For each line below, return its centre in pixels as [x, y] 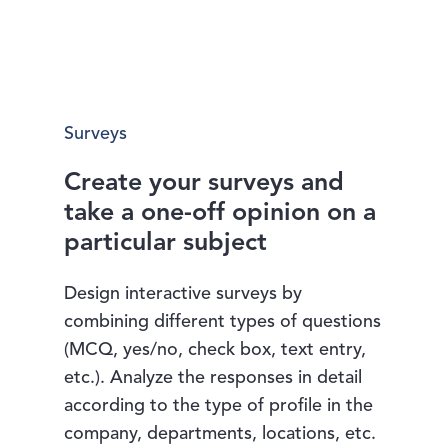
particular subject [166, 244]
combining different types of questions [223, 322]
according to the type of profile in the [219, 406]
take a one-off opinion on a [220, 214]
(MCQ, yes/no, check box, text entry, [215, 350]
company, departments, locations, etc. [220, 434]
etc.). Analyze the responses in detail [213, 378]
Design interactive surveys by [183, 294]
